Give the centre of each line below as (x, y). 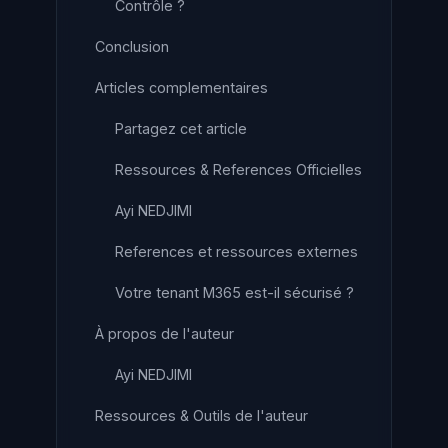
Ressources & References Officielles (238, 169)
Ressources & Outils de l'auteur (201, 415)
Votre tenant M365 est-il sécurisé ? (234, 292)
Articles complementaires (181, 87)
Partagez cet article (181, 128)
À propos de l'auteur (164, 333)
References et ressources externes (236, 251)
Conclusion (132, 46)
